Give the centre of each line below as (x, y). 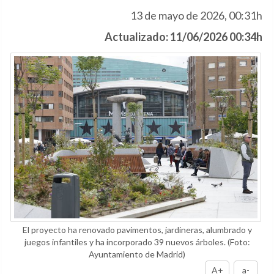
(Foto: (239, 242)
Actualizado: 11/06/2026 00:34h (183, 37)
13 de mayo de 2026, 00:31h (196, 15)
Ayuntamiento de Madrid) (137, 254)
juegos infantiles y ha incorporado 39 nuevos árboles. (126, 242)
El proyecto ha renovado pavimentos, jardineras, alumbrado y (137, 230)
